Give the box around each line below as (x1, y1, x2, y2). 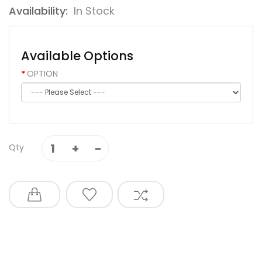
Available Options (21, 47, 133, 65)
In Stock (74, 4, 115, 19)
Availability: (9, 4, 71, 19)
